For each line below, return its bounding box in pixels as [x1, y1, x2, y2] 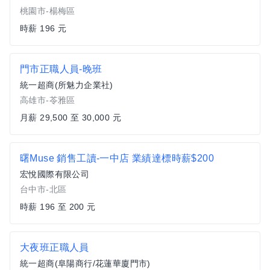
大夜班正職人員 [20, 242, 89, 253]
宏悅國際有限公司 [20, 169, 90, 179]
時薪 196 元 [20, 24, 67, 33]
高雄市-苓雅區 [20, 95, 75, 105]
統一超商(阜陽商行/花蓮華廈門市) [20, 259, 151, 268]
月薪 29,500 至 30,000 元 [20, 113, 121, 122]
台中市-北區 [20, 184, 67, 194]
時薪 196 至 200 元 [20, 202, 96, 212]
